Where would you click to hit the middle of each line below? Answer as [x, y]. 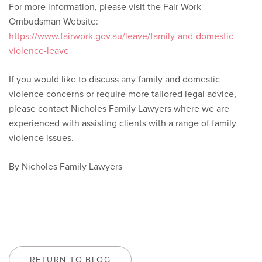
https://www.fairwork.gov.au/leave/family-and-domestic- [123, 36]
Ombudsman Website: [54, 21]
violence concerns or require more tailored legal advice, [123, 94]
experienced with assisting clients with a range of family [123, 123]
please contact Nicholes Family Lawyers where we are [119, 108]
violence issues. [41, 138]
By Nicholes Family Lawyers [65, 166]
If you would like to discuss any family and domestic [114, 79]
